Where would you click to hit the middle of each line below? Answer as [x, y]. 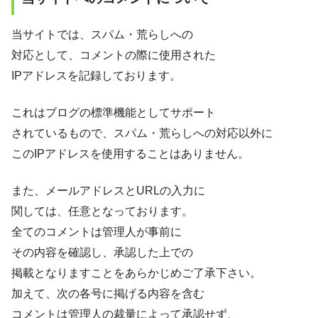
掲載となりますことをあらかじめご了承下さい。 [136, 273]
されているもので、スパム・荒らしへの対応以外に [142, 133]
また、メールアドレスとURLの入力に [108, 191]
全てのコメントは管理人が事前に [97, 232]
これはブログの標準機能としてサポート [114, 112]
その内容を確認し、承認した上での [102, 253]
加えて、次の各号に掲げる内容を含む [108, 294]
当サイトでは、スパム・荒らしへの [102, 34]
